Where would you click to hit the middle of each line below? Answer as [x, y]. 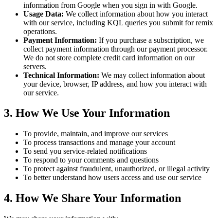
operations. [40, 31]
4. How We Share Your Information [92, 198]
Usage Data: [44, 14]
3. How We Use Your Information [87, 113]
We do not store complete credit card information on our [109, 57]
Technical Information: [61, 75]
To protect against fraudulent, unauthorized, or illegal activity [117, 169]
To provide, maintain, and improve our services [96, 134]
